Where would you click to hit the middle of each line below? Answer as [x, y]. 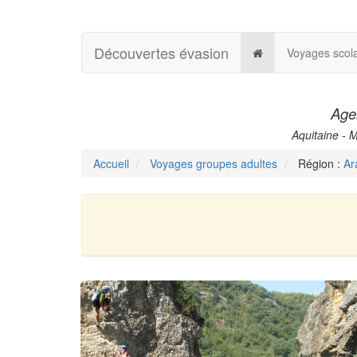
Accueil [111, 163]
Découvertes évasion [161, 53]
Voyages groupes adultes [214, 163]
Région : [319, 163]
